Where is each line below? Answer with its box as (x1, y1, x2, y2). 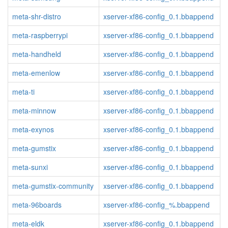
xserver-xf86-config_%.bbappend (103, 199, 210, 210)
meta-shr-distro (12, 11, 61, 21)
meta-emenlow (12, 68, 60, 78)
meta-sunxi (12, 162, 48, 172)
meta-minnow (12, 105, 56, 116)
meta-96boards (12, 199, 62, 210)
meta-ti (12, 87, 35, 97)
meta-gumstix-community (12, 181, 94, 191)
